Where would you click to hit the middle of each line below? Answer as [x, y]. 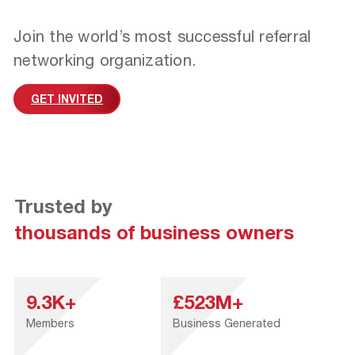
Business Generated [227, 323]
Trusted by [63, 206]
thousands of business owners [154, 233]
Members [50, 323]
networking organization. [105, 60]
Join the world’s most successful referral [162, 36]
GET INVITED [67, 99]
